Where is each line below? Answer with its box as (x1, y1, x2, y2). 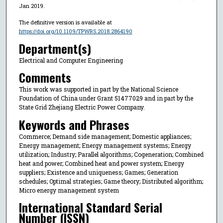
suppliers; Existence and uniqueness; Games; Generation (18, 168, 178, 176)
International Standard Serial (18, 198, 162, 217)
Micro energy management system (18, 186, 119, 194)
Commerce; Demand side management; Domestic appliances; (18, 132, 191, 140)
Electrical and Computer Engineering (18, 56, 123, 64)
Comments (18, 68, 71, 87)
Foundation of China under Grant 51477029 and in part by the (18, 94, 193, 103)
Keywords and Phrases (18, 115, 129, 133)
